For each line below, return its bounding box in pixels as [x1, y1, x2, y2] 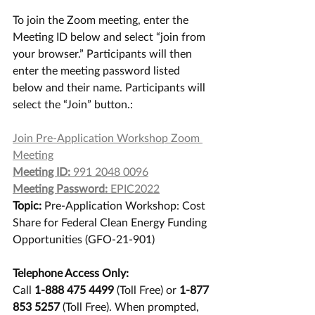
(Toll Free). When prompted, [60, 300, 202, 313]
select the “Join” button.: [13, 97, 136, 110]
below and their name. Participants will [13, 80, 208, 94]
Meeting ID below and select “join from [13, 30, 208, 43]
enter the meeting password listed [13, 63, 183, 77]
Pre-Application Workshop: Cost [41, 198, 208, 212]
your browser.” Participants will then [13, 46, 195, 60]
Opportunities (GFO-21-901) [13, 232, 155, 245]
